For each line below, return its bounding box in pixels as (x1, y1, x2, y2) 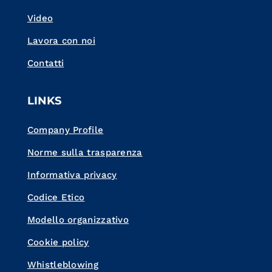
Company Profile (27, 124, 104, 136)
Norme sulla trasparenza (27, 147, 143, 158)
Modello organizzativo (27, 214, 129, 226)
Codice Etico (27, 192, 85, 203)
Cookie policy (27, 237, 89, 248)
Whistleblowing (27, 259, 98, 271)
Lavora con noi (27, 35, 95, 47)
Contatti (27, 58, 64, 69)
